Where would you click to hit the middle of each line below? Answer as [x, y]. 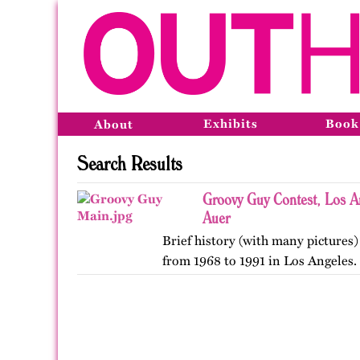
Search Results [130, 163]
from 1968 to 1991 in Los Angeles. [260, 261]
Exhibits [231, 124]
